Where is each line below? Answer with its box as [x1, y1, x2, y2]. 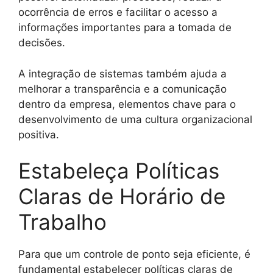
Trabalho [18, 209, 107, 235]
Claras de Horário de [18, 183, 225, 210]
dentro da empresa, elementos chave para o [18, 97, 236, 110]
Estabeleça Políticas [18, 158, 219, 184]
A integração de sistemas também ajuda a [18, 67, 227, 80]
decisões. [18, 37, 65, 49]
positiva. [18, 128, 59, 141]
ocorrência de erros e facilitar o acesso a [18, 6, 218, 19]
